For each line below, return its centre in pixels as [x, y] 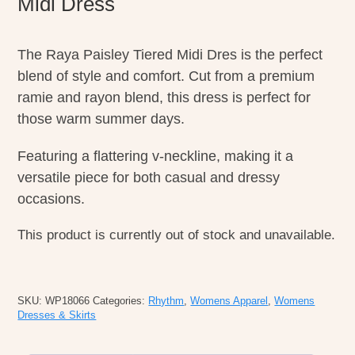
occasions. [52, 198]
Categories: [121, 302]
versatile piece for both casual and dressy [149, 177]
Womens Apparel [229, 302]
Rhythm [166, 302]
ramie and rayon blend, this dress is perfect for [164, 97]
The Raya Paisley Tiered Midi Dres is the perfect [170, 54]
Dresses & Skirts [57, 316]
